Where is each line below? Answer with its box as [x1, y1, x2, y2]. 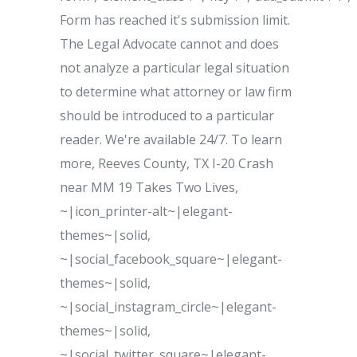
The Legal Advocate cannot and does [60, 35, 279, 53]
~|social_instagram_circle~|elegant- [60, 298, 277, 316]
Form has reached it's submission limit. [60, 11, 290, 29]
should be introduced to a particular [60, 107, 274, 124]
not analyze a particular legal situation [60, 59, 289, 76]
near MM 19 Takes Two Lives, [60, 178, 238, 196]
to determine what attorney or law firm [60, 83, 292, 100]
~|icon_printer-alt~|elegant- [60, 202, 233, 220]
